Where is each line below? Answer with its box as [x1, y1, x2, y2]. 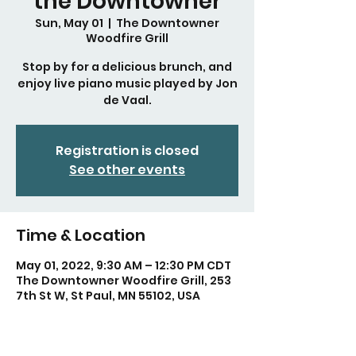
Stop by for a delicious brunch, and [22, 59, 232, 75]
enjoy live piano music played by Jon [17, 75, 238, 91]
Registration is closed [56, 141, 199, 160]
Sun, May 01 [35, 15, 103, 31]
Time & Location [16, 224, 145, 246]
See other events [69, 161, 185, 179]
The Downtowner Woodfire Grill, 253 [16, 273, 231, 288]
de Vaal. [103, 92, 152, 108]
